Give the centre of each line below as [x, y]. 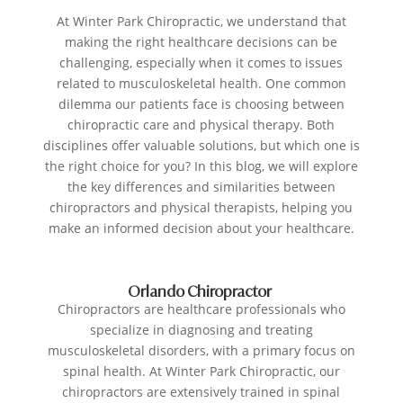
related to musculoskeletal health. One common [201, 84]
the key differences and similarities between [201, 187]
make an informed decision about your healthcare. [201, 228]
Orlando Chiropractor [201, 292]
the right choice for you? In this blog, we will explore [201, 166]
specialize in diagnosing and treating [201, 330]
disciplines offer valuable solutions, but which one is [201, 146]
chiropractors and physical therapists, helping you [201, 208]
